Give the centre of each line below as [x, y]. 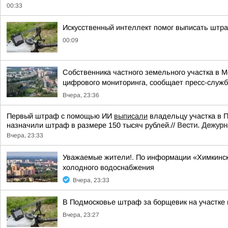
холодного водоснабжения [108, 167]
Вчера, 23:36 [81, 95]
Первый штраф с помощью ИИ [60, 116]
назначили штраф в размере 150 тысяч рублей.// [92, 125]
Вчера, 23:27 [81, 215]
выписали [131, 116]
